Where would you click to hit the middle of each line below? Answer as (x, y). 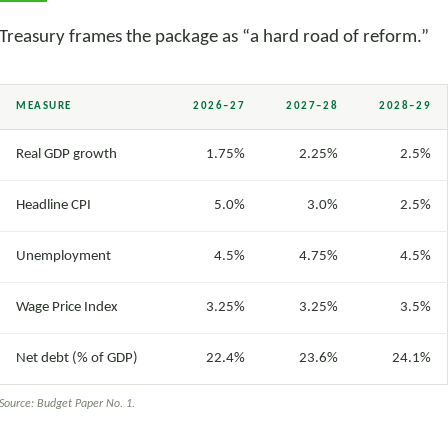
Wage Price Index (67, 307)
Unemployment (64, 256)
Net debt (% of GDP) (77, 358)
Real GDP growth (67, 154)
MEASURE (44, 106)
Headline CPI (54, 205)
